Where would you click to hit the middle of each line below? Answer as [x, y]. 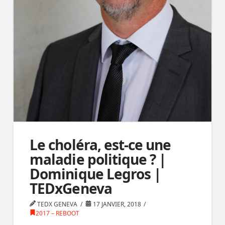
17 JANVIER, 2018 [116, 204]
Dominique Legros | [95, 174]
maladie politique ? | [98, 159]
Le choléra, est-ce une [100, 144]
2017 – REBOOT [58, 213]
